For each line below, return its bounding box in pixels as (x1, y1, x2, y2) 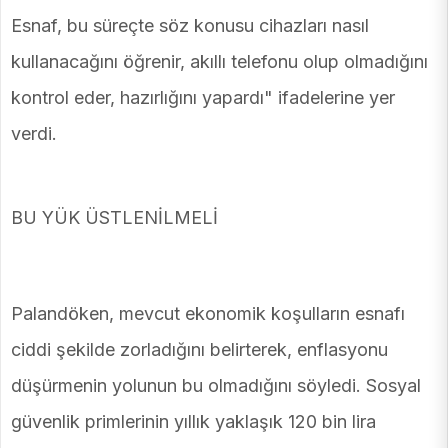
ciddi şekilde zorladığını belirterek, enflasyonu (11, 339, 388, 361)
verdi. (11, 123, 57, 145)
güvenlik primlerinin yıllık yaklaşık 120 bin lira (11, 411, 376, 433)
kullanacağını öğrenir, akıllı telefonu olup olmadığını (11, 51, 428, 73)
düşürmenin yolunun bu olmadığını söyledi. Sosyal (11, 375, 421, 397)
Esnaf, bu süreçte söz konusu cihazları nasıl (11, 15, 369, 37)
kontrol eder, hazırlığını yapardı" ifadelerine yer (11, 87, 395, 109)
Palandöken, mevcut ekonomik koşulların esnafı (11, 303, 405, 325)
